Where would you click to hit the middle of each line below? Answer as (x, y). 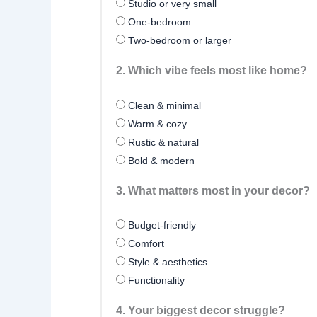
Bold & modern (160, 160)
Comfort (145, 244)
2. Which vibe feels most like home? (212, 71)
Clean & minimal (163, 105)
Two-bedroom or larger (178, 41)
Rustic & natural (162, 142)
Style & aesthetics (166, 262)
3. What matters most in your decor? (213, 190)
